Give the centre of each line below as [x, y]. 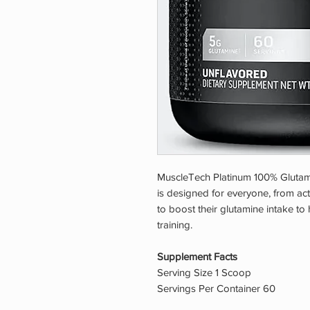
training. [175, 225]
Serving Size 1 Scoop [204, 273]
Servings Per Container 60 [216, 289]
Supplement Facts [197, 257]
